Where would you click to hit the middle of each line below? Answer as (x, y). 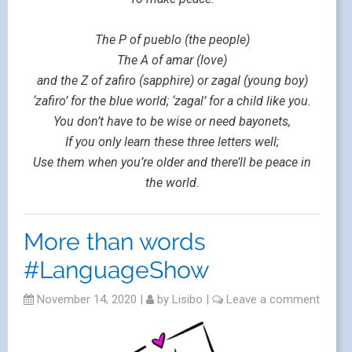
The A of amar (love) (172, 60)
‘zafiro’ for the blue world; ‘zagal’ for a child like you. (172, 101)
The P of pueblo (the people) (172, 40)
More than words (115, 242)
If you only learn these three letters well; (172, 142)
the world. (172, 183)
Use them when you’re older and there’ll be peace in (172, 163)
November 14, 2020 (85, 300)
